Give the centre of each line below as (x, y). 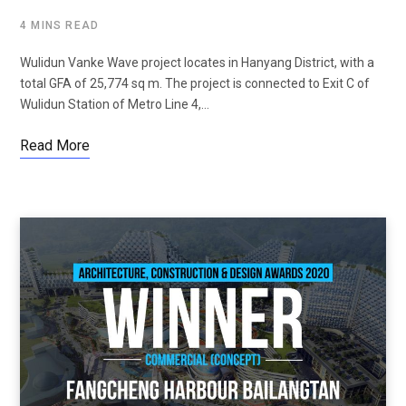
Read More (55, 146)
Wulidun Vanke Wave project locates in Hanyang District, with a (197, 63)
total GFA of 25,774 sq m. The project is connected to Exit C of (195, 84)
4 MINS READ (60, 26)
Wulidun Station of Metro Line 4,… (115, 105)
